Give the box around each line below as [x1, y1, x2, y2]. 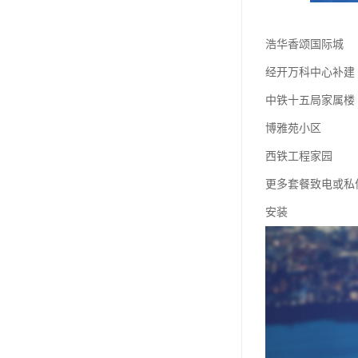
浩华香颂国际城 [265, 38, 344, 50]
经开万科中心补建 [265, 66, 355, 78]
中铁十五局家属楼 [265, 93, 355, 106]
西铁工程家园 [265, 149, 332, 162]
